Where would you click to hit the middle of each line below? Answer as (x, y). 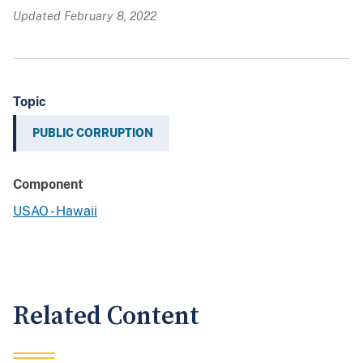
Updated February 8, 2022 (85, 16)
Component (48, 185)
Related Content (106, 317)
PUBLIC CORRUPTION (93, 133)
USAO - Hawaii (55, 211)
